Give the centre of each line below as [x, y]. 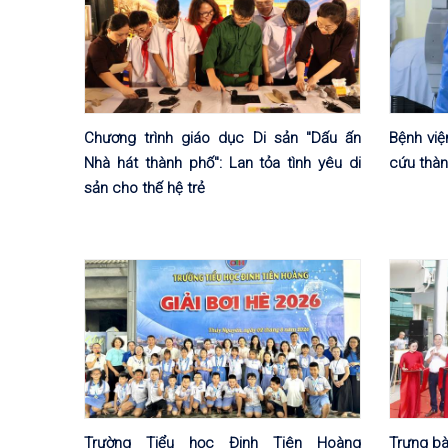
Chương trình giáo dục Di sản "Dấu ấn [222, 137]
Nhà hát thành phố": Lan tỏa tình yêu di [222, 162]
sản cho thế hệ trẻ [144, 187]
